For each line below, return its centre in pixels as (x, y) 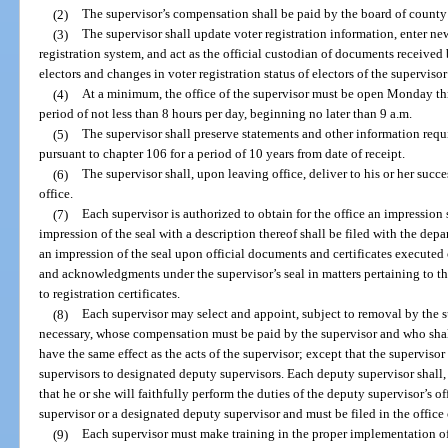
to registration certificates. (110, 294)
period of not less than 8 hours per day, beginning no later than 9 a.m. (226, 114)
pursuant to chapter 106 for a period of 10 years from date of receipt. (222, 154)
